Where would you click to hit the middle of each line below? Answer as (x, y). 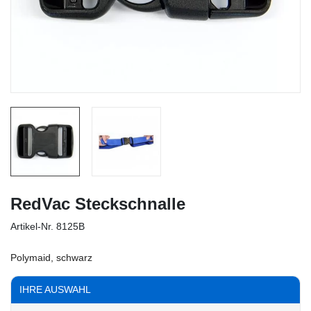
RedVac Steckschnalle (98, 204)
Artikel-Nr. (32, 227)
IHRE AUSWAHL (55, 290)
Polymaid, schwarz (51, 258)
